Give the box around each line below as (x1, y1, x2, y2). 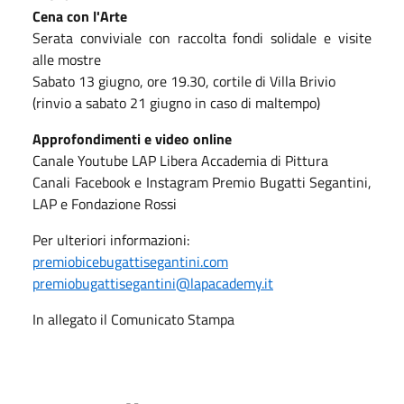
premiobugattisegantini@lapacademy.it (32, 271, 273, 294)
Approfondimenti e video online (32, 127, 232, 150)
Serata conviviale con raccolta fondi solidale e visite (32, 26, 372, 49)
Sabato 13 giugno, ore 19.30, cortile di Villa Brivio (32, 69, 335, 92)
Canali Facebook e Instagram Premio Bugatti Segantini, (32, 170, 372, 193)
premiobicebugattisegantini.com (32, 250, 228, 272)
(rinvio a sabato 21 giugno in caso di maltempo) (32, 91, 320, 114)
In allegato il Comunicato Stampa (32, 308, 234, 330)
